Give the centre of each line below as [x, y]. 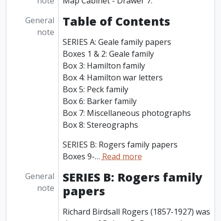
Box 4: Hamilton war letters [112, 78]
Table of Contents [116, 21]
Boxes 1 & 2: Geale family [108, 54]
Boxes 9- [78, 157]
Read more [122, 157]
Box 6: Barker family [99, 101]
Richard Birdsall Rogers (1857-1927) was [136, 212]
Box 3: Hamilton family [104, 66]
